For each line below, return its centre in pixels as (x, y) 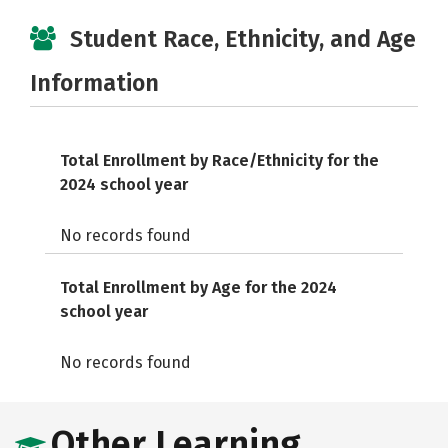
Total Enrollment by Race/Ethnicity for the (219, 160)
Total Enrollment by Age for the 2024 (198, 287)
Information (94, 83)
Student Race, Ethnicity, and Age (243, 39)
